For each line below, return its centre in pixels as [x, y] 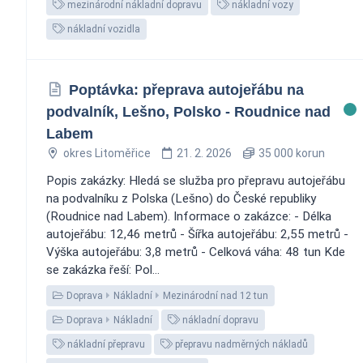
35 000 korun [290, 153]
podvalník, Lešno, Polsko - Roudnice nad [188, 111]
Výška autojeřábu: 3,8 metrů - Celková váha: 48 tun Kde [196, 252]
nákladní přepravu [105, 344]
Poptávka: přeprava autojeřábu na [186, 90]
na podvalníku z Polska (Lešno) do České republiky [181, 198]
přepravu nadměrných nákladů [240, 344]
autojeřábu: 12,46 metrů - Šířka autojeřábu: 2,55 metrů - [197, 234]
